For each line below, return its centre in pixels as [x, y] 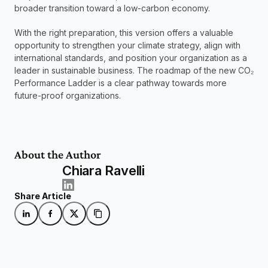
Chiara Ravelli [103, 170]
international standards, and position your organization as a [131, 57]
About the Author [58, 154]
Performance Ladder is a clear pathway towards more [121, 83]
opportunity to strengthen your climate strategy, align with [127, 45]
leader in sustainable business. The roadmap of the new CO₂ [134, 70]
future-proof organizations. [69, 95]
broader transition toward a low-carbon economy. [112, 8]
